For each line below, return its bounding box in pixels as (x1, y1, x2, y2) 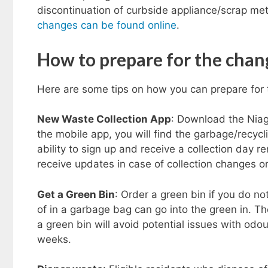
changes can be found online (37, 19, 176, 32)
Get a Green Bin (37, 188, 115, 200)
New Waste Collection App (37, 113, 171, 126)
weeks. (37, 233, 71, 245)
